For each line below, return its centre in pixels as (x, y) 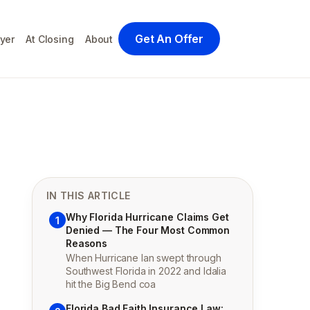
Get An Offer (169, 38)
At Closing (50, 39)
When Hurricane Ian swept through (144, 258)
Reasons (87, 243)
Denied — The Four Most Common (148, 230)
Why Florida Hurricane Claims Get (147, 217)
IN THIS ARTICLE (89, 195)
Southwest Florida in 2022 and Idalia (146, 271)
